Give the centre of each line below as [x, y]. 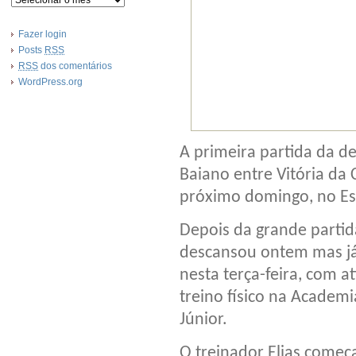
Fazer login [43, 34]
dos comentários [75, 66]
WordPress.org [50, 82]
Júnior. [203, 319]
